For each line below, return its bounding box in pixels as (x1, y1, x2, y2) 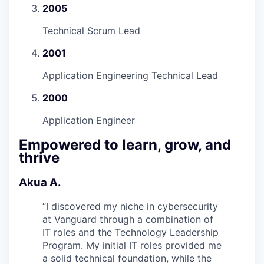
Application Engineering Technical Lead (42, 69, 218, 81)
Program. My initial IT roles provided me (42, 239, 222, 252)
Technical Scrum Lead (42, 24, 140, 37)
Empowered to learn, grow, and (19, 136, 231, 153)
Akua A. (19, 175, 61, 189)
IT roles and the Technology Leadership (42, 226, 219, 239)
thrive (19, 148, 60, 166)
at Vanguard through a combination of (42, 213, 213, 226)
